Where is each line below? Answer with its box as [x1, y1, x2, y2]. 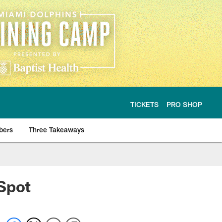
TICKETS [130, 100, 159, 109]
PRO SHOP [166, 100, 202, 109]
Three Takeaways [29, 125, 84, 134]
